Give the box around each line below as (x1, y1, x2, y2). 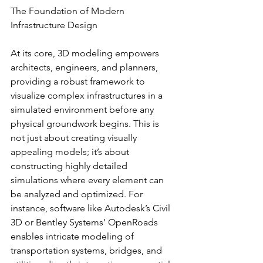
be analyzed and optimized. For (11, 188, 145, 200)
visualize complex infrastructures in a (11, 89, 165, 101)
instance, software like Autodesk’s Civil (11, 202, 173, 214)
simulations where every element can (11, 174, 166, 186)
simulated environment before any (11, 103, 156, 115)
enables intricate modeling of (11, 230, 136, 242)
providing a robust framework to (11, 75, 147, 87)
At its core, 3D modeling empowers (11, 47, 161, 59)
